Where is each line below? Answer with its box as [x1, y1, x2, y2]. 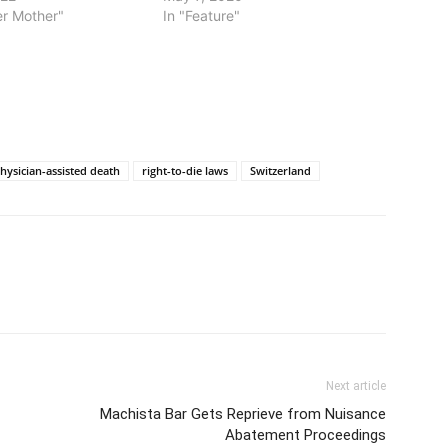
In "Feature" [162, 6, 240, 24]
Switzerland [250, 162, 311, 178]
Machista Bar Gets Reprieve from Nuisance [100, 404, 386, 423]
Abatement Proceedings [225, 425, 386, 444]
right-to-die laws [142, 162, 228, 178]
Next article [326, 378, 386, 393]
